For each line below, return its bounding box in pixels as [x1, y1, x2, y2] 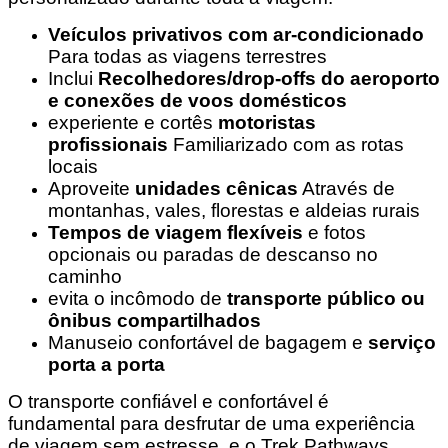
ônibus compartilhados [48, 310, 261, 332]
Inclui [48, 68, 98, 90]
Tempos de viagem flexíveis [48, 222, 303, 244]
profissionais [48, 134, 168, 156]
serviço [368, 332, 436, 354]
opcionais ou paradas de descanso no [48, 244, 378, 266]
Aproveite [48, 178, 135, 200]
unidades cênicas [135, 178, 298, 200]
